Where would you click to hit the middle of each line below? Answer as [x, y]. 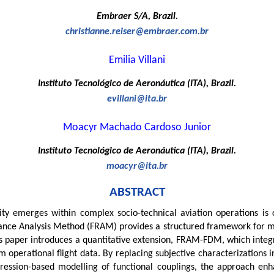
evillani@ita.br [137, 99]
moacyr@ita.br [137, 167]
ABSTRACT [137, 193]
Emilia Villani [137, 61]
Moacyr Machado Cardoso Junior [137, 128]
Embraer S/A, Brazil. [137, 17]
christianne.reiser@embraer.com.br [137, 32]
